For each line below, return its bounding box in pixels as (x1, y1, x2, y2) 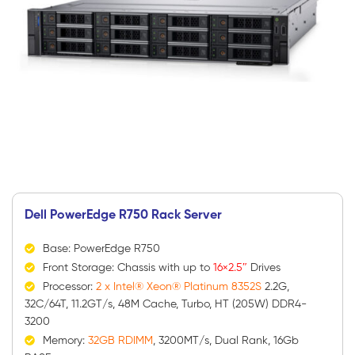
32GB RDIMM (87, 335, 153, 348)
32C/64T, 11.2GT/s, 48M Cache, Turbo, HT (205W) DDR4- (24, 299, 307, 311)
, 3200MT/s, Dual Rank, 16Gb (152, 335, 299, 348)
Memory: (42, 335, 88, 348)
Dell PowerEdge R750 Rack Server (24, 208, 222, 222)
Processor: (42, 281, 96, 294)
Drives (246, 262, 281, 275)
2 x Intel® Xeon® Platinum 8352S (95, 281, 265, 294)
